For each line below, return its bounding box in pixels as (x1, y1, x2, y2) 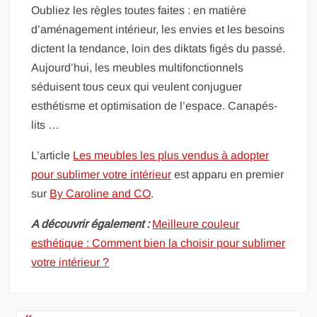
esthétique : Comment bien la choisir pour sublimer (31, 237, 286, 249)
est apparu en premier (171, 168, 284, 180)
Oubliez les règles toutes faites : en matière (31, 4, 247, 16)
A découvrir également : (31, 218, 150, 230)
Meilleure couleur (152, 218, 240, 230)
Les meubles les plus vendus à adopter (73, 149, 270, 161)
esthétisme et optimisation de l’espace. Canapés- (31, 100, 278, 112)
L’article (31, 149, 74, 161)
